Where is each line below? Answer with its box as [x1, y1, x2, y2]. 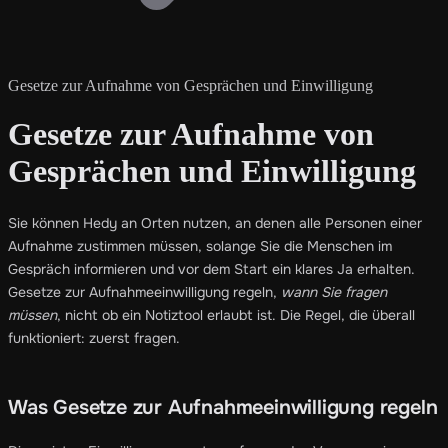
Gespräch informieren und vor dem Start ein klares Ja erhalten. [8, 259, 415, 278]
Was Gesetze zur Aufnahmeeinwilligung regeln [8, 394, 438, 420]
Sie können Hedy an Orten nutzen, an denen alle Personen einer [8, 213, 422, 232]
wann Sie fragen [281, 282, 387, 301]
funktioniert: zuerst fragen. [8, 328, 180, 347]
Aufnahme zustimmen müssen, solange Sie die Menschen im [8, 236, 392, 255]
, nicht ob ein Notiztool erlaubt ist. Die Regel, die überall [57, 305, 415, 324]
